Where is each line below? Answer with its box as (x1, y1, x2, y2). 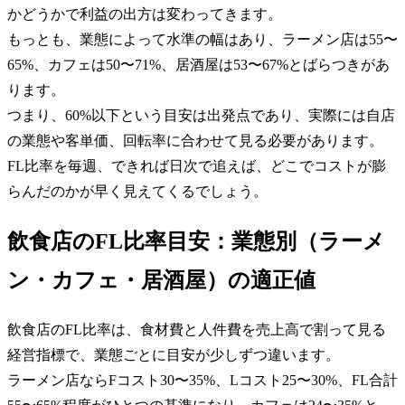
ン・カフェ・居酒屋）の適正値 (7, 268, 316, 292)
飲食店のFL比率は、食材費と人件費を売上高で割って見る (7, 322, 386, 338)
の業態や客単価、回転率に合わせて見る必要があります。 (7, 132, 383, 148)
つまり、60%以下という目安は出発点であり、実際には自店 (7, 107, 395, 123)
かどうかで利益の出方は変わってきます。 (7, 5, 282, 22)
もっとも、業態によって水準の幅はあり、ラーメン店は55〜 (7, 31, 398, 47)
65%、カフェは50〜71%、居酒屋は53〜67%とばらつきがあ (7, 56, 390, 72)
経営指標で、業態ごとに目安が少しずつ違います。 (7, 347, 340, 363)
